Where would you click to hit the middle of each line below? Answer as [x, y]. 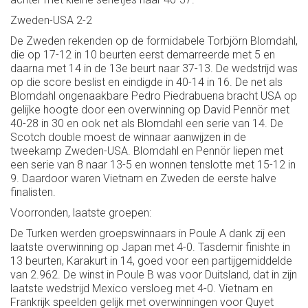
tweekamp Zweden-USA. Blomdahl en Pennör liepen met [147, 151]
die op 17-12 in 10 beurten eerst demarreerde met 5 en [143, 54]
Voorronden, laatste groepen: [81, 212]
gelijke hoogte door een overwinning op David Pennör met [150, 109]
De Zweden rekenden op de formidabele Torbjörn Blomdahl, [154, 41]
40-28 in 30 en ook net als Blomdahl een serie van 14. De [147, 123]
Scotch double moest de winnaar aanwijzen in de [128, 137]
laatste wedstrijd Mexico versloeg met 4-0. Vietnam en [142, 288]
